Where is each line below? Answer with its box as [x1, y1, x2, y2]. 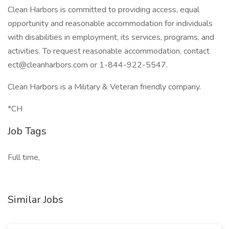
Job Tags [8, 124, 47, 138]
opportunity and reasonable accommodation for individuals [8, 18, 213, 29]
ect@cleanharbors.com [8, 59, 88, 71]
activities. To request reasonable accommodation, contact [8, 45, 210, 57]
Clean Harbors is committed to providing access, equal [8, 4, 199, 15]
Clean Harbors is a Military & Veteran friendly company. [8, 81, 201, 93]
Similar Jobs [8, 193, 63, 207]
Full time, [8, 152, 40, 163]
